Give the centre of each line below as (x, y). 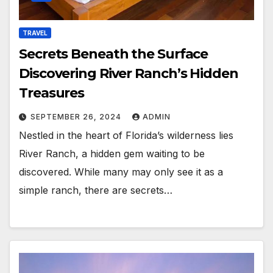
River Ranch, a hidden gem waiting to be (112, 154)
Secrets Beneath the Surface (114, 54)
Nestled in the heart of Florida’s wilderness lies (126, 136)
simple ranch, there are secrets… (96, 190)
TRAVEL (35, 33)
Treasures (52, 93)
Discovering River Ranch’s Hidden (129, 74)
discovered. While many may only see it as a (121, 172)
